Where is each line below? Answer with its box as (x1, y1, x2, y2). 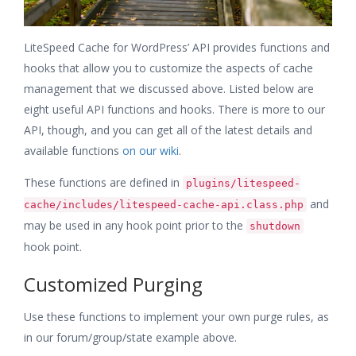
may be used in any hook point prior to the (24, 217, 246, 233)
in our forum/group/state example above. (24, 329, 237, 345)
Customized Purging (24, 270, 203, 297)
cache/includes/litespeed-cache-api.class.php (24, 198, 304, 211)
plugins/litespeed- (186, 176, 300, 189)
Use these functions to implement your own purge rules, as (24, 308, 329, 324)
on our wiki (122, 142, 179, 158)
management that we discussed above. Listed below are (24, 80, 314, 96)
